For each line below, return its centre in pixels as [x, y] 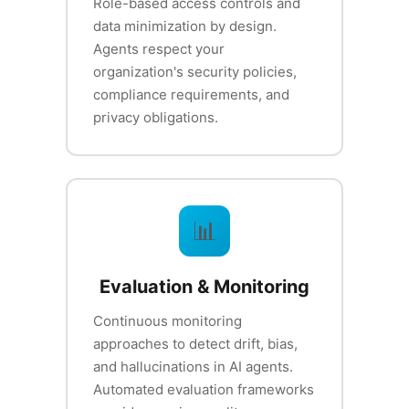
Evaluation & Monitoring [204, 287]
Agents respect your [159, 49]
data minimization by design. [185, 26]
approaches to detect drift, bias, [195, 344]
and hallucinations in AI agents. [193, 367]
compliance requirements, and [191, 95]
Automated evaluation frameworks [204, 390]
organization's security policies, [195, 72]
